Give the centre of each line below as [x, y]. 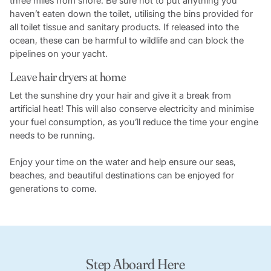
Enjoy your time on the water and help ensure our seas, [122, 162]
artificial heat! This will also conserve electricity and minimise [132, 109]
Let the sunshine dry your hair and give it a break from [120, 96]
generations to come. [54, 189]
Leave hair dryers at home [68, 77]
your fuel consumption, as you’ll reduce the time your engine [134, 122]
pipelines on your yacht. [60, 54]
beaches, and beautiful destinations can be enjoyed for [122, 175]
